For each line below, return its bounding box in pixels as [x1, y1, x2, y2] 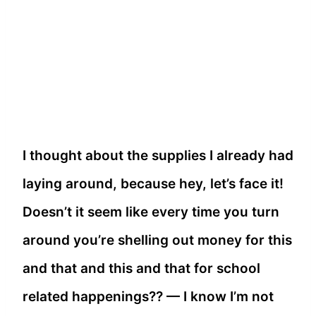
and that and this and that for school [23, 260, 260, 277]
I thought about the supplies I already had [23, 147, 293, 164]
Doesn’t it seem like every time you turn [23, 204, 279, 221]
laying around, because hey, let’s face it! [23, 176, 284, 193]
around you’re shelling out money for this [23, 232, 292, 249]
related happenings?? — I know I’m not [23, 288, 274, 305]
